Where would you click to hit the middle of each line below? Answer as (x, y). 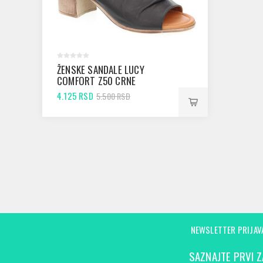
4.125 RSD (75, 96)
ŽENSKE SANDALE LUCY (101, 70)
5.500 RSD (113, 96)
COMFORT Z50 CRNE (97, 81)
